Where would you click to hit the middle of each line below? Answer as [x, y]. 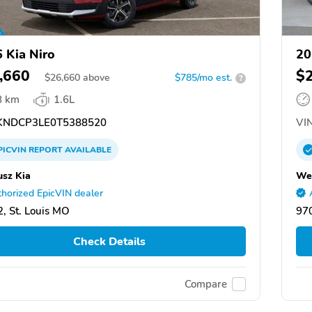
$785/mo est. [203, 78]
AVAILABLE [87, 150]
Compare [206, 284]
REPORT [46, 150]
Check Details [109, 241]
